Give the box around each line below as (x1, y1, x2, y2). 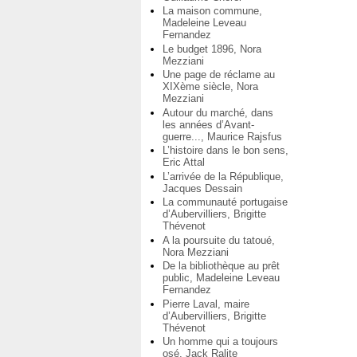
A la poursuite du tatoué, (163, 233, 275, 246)
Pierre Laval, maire (163, 297, 249, 310)
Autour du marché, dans (163, 106, 273, 119)
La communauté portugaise (163, 196, 288, 209)
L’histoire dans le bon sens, (163, 144, 288, 157)
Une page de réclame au (163, 69, 275, 81)
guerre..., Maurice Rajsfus (163, 130, 282, 143)
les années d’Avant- (163, 118, 254, 131)
